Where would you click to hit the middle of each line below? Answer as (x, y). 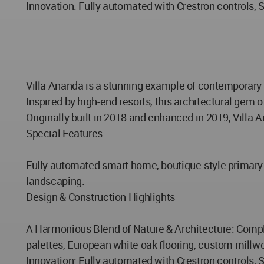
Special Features (64, 133)
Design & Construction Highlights (100, 197)
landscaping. (55, 181)
